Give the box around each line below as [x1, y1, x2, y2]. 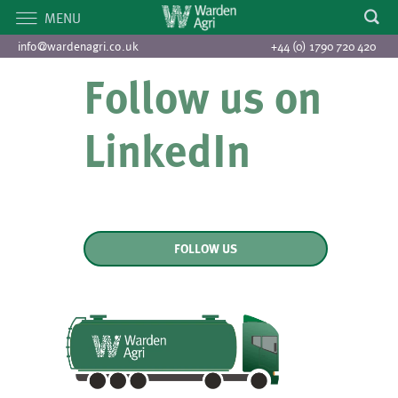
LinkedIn [84, 125, 251, 176]
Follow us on [84, 72, 322, 123]
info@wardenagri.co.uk [18, 38, 139, 53]
